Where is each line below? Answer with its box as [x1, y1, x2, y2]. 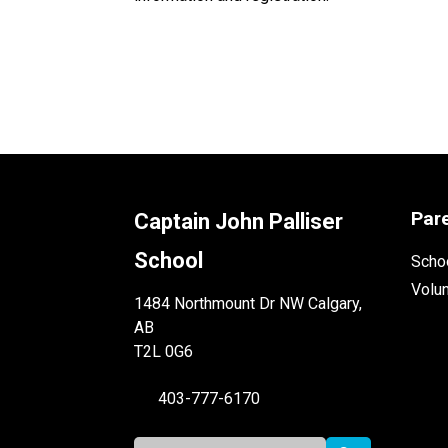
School [134, 247, 204, 273]
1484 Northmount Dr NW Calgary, [134, 293, 363, 313]
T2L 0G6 [134, 341, 194, 361]
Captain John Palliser [134, 208, 344, 234]
